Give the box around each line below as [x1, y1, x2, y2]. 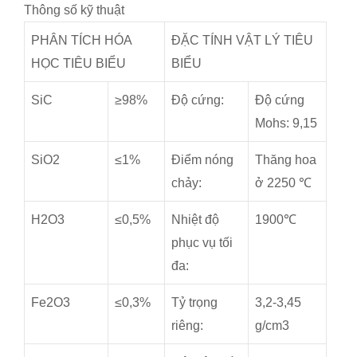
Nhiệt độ [171, 213, 219, 227]
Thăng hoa [255, 153, 316, 167]
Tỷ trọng [171, 296, 218, 310]
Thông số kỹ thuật [24, 3, 124, 18]
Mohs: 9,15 [255, 116, 317, 131]
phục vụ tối [171, 236, 233, 250]
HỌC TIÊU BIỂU [31, 57, 126, 71]
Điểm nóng [171, 153, 233, 167]
